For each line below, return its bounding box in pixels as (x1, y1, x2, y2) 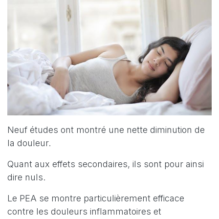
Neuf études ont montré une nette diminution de (7, 125, 205, 135)
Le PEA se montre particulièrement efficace (7, 193, 184, 204)
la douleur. (7, 138, 51, 149)
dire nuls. (7, 172, 45, 183)
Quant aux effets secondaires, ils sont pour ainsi (7, 159, 204, 170)
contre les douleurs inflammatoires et (7, 206, 161, 217)
